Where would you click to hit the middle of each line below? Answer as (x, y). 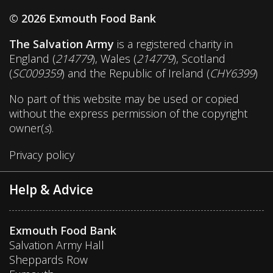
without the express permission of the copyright (128, 113)
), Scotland (199, 58)
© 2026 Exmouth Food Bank (83, 18)
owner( (27, 128)
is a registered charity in (173, 44)
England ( (32, 58)
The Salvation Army (62, 44)
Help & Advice (51, 189)
